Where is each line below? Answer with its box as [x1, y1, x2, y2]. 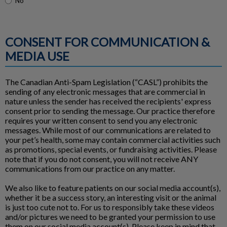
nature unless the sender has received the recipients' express [5, 96, 211, 106]
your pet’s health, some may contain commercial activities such [5, 134, 220, 144]
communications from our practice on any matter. [5, 163, 175, 173]
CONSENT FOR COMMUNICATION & [5, 34, 210, 49]
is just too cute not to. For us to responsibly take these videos [5, 202, 214, 212]
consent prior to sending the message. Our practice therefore [5, 105, 215, 116]
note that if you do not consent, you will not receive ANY [5, 154, 198, 164]
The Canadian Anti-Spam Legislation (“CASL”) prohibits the [5, 77, 208, 87]
